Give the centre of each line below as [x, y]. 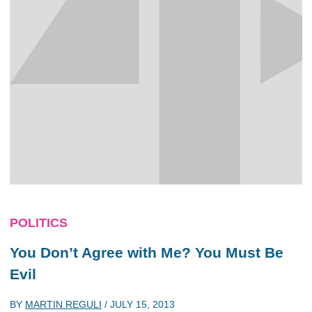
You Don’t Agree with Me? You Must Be [147, 252]
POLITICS [39, 223]
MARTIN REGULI [63, 304]
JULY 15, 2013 [142, 304]
